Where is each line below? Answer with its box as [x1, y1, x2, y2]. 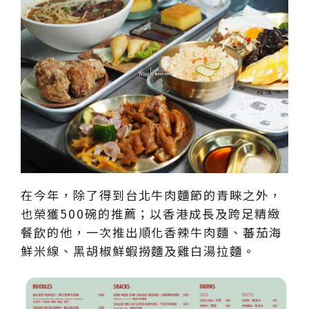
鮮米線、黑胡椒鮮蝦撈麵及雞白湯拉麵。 [21, 242, 257, 260]
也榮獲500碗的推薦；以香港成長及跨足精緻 [21, 205, 281, 223]
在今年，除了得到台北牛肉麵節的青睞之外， [21, 186, 283, 204]
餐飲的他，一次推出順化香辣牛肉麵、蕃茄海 [21, 223, 283, 241]
